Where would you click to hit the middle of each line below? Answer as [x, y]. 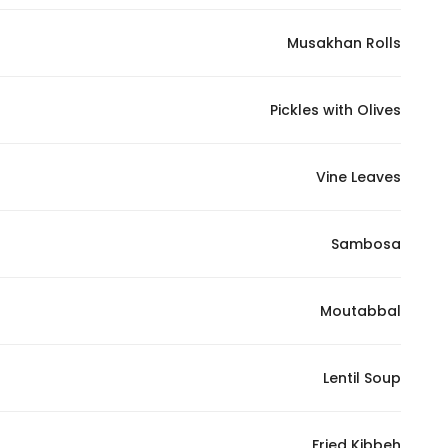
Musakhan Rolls [344, 43]
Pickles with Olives [335, 110]
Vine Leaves [358, 177]
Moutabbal [360, 311]
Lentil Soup [362, 378]
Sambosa [366, 244]
